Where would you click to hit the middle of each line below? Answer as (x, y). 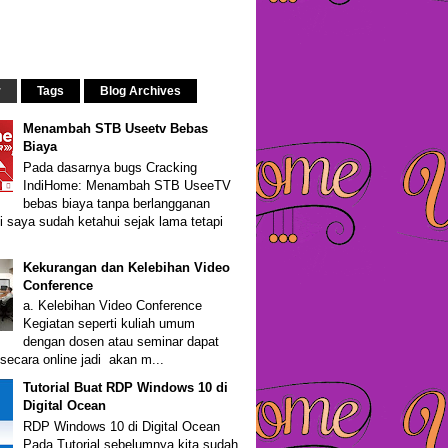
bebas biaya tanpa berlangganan (117, 203)
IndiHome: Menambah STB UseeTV (127, 185)
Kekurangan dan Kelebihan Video (127, 267)
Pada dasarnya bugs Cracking (110, 167)
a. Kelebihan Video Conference (113, 306)
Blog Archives (140, 91)
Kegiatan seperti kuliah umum (109, 324)
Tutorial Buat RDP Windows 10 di (126, 388)
